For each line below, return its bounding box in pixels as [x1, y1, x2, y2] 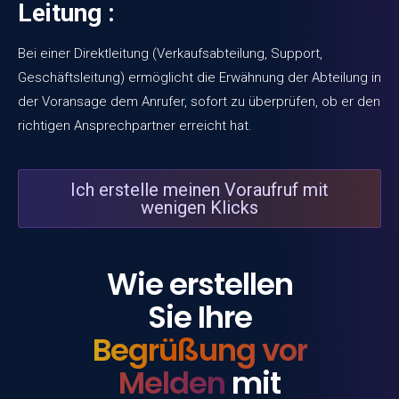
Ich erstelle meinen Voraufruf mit [70, 178, 329, 200]
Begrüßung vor [92, 328, 307, 371]
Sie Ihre [147, 295, 252, 338]
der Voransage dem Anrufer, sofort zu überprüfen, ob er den [18, 94, 380, 110]
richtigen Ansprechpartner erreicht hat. [18, 118, 252, 134]
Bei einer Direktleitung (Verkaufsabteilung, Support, [18, 45, 322, 62]
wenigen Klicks [141, 196, 258, 218]
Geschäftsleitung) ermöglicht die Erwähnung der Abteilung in [18, 69, 381, 86]
